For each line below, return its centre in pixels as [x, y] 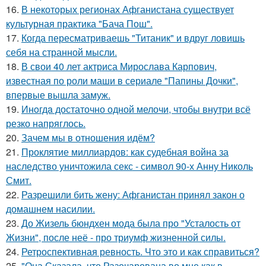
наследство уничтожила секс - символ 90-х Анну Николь [129, 166]
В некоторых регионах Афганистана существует [128, 9]
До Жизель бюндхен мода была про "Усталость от [131, 223]
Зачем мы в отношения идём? [88, 137]
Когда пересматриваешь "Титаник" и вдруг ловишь [133, 38]
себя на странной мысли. [61, 52]
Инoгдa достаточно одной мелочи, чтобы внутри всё [136, 109]
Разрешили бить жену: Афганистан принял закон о [133, 194]
